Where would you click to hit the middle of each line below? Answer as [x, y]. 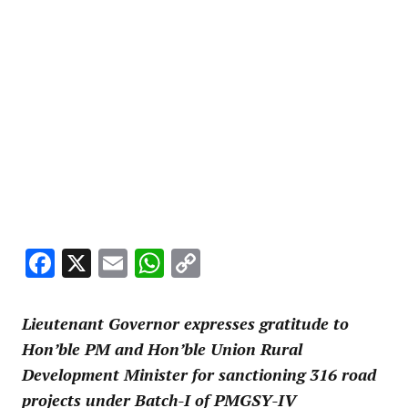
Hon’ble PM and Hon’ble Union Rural [162, 349]
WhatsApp [233, 264]
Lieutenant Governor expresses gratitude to [185, 324]
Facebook [115, 264]
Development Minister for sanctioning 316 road [199, 375]
